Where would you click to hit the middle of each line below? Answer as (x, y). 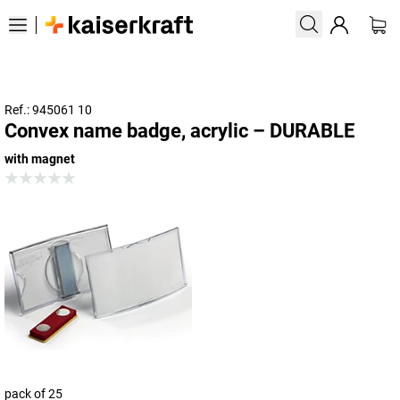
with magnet (40, 159)
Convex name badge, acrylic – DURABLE (179, 131)
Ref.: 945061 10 (48, 110)
